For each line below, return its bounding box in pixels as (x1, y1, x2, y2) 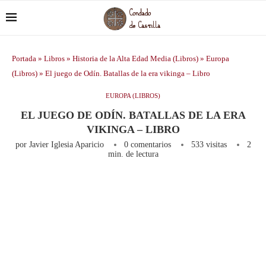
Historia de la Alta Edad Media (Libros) (72, 54, 198, 63)
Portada (12, 54, 36, 63)
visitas (203, 140, 227, 149)
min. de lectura (107, 150, 159, 159)
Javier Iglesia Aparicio (28, 140, 104, 149)
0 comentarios (123, 140, 171, 149)
